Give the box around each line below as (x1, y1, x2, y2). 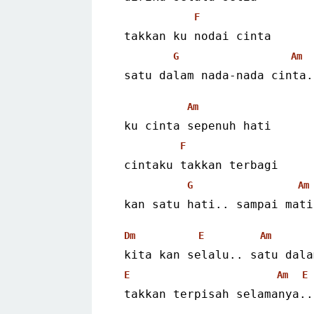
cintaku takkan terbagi (124, 158, 278, 172)
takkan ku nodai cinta (124, 29, 271, 43)
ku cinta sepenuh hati (124, 118, 271, 132)
